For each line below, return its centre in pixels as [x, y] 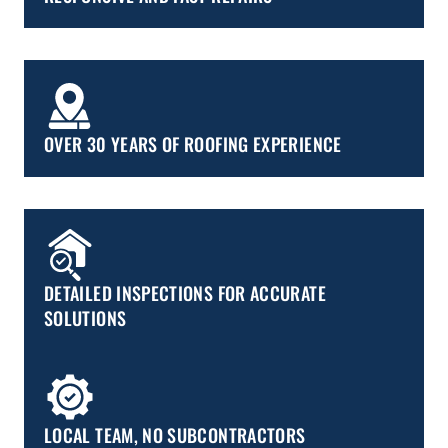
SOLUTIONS [85, 318]
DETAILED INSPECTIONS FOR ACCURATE [185, 293]
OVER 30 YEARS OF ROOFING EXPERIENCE [193, 144]
